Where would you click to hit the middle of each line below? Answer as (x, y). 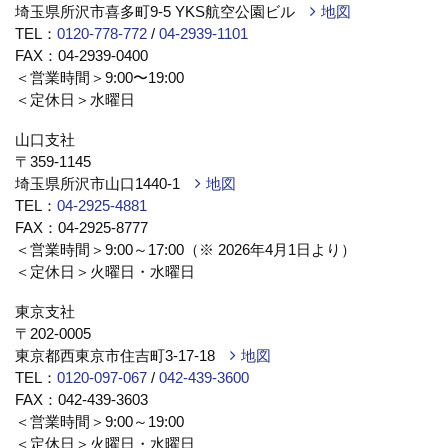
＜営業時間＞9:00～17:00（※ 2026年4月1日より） (193, 249)
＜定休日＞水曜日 (75, 99)
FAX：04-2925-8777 (89, 227)
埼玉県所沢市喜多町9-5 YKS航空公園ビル (162, 11)
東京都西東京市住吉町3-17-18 (122, 355)
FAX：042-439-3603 (89, 399)
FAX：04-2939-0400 (89, 55)
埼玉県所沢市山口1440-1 (105, 183)
